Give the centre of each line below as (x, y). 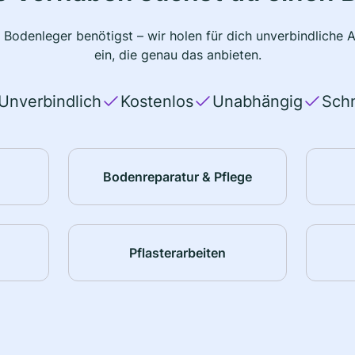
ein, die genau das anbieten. (177, 55)
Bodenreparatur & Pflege (177, 176)
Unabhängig (257, 102)
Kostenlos (157, 102)
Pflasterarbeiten (177, 252)
